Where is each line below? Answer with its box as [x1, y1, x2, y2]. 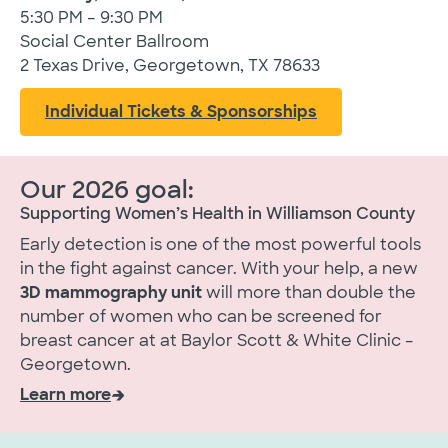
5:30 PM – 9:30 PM [20, 7, 163, 28]
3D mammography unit [20, 282, 202, 303]
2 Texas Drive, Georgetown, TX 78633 [20, 55, 320, 76]
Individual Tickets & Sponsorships [45, 101, 317, 122]
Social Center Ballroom [20, 31, 209, 52]
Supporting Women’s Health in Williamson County [20, 203, 415, 224]
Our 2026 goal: [20, 174, 194, 205]
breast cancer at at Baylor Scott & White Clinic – [20, 330, 414, 351]
